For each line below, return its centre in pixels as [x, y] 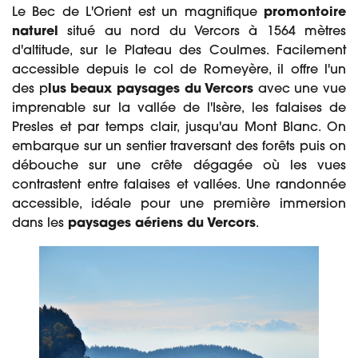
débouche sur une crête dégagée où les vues [179, 167]
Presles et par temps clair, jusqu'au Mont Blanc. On [179, 128]
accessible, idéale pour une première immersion [179, 205]
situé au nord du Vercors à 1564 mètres [202, 32]
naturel [35, 32]
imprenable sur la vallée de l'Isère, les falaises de [179, 109]
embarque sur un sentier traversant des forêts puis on [179, 147]
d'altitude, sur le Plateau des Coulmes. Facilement [179, 52]
